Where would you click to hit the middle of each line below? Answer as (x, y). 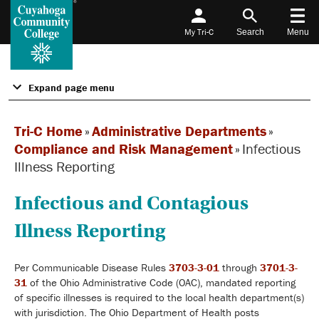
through (240, 267)
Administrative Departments (179, 130)
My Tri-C (199, 32)
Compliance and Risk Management (124, 148)
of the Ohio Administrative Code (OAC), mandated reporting (161, 282)
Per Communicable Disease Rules (91, 267)
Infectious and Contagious (131, 203)
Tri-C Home (48, 130)
